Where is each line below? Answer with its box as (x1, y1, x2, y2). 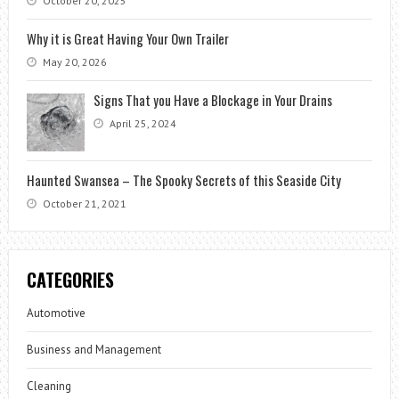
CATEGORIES (26, 265, 114, 293)
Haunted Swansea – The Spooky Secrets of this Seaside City (26, 169, 341, 190)
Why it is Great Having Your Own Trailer (26, 28, 229, 48)
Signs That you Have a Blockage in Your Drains (93, 89, 332, 110)
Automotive (26, 305, 85, 321)
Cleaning (26, 378, 71, 394)
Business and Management (26, 341, 161, 357)
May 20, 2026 (39, 54, 107, 69)
